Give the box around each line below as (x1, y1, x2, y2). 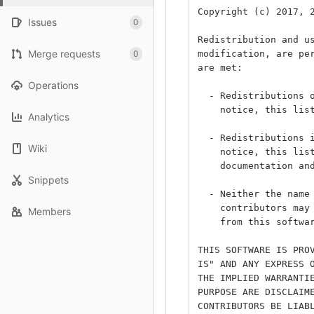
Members (28, 205, 71, 217)
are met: (198, 62, 243, 73)
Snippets (28, 174, 69, 186)
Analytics (28, 111, 69, 123)
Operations (28, 79, 78, 91)
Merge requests (28, 48, 100, 60)
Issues (28, 16, 57, 28)
